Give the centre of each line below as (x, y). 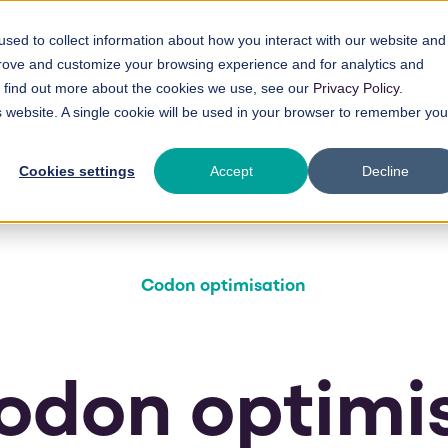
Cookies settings (77, 171)
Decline (385, 171)
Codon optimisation (224, 286)
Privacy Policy (356, 88)
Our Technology (244, 97)
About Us (412, 97)
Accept (231, 171)
